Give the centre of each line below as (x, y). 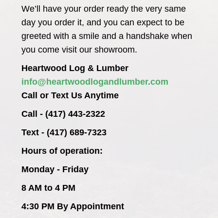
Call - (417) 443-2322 (63, 114)
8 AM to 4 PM (48, 188)
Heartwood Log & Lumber (75, 68)
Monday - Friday (55, 169)
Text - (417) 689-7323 (64, 132)
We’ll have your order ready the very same (104, 9)
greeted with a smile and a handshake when (107, 36)
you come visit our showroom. (79, 49)
